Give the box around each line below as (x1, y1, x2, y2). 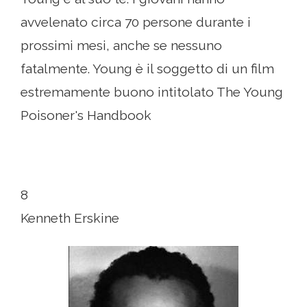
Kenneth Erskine (21, 210, 119, 226)
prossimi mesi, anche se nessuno (21, 38, 222, 53)
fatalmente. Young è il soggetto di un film (21, 61, 274, 77)
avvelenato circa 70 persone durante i (21, 14, 251, 30)
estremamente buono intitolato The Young (21, 84, 283, 100)
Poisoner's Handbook (21, 108, 151, 123)
